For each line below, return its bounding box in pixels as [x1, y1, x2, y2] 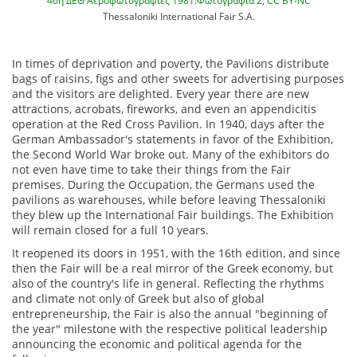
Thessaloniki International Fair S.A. [102, 10, 255, 23]
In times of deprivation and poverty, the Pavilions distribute [12, 56, 329, 72]
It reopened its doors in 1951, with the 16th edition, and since [12, 245, 340, 261]
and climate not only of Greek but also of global [12, 291, 265, 307]
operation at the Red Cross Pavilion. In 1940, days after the [12, 116, 324, 132]
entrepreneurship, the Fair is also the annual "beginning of [12, 306, 328, 322]
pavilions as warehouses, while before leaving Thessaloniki [12, 192, 326, 208]
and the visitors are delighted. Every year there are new [12, 86, 309, 102]
